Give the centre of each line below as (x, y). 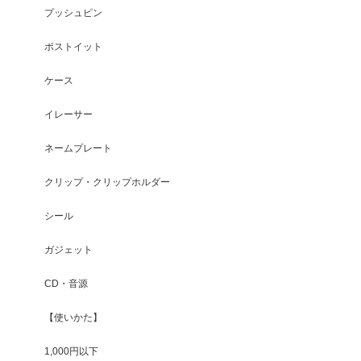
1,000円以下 (71, 351)
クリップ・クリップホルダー (107, 181)
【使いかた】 (73, 317)
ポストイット (73, 46)
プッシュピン (73, 12)
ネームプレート (78, 147)
